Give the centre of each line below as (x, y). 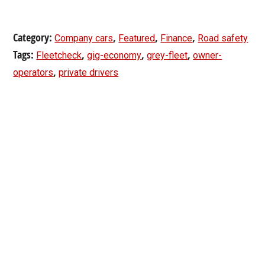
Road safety (223, 38)
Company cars (84, 38)
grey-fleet (167, 56)
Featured (137, 38)
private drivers (89, 73)
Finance (177, 38)
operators (33, 73)
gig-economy (114, 56)
